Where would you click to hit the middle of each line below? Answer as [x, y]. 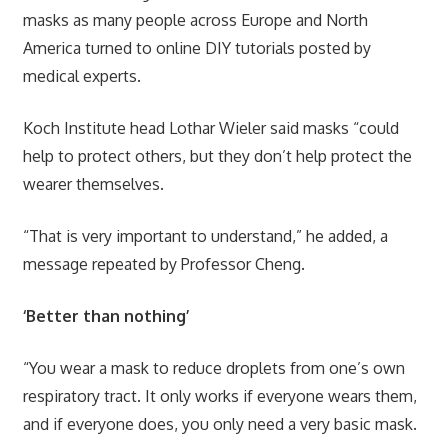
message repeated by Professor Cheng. [163, 263]
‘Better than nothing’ [105, 315]
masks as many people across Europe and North [195, 19]
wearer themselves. [93, 183]
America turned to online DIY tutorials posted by [196, 47]
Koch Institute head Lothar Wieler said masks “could [210, 127]
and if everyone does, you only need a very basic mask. [219, 423]
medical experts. [81, 75]
